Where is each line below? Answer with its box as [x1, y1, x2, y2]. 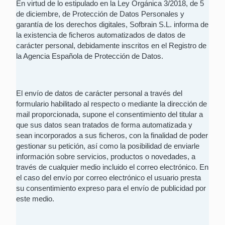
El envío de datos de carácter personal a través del [16, 89, 182, 97]
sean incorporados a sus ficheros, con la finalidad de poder [16, 132, 208, 140]
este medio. [16, 195, 54, 203]
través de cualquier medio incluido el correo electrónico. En [16, 163, 208, 171]
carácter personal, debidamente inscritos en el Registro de [16, 42, 206, 50]
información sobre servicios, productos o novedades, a [16, 153, 195, 161]
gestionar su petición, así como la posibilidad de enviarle [16, 142, 199, 150]
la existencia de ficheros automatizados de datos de [16, 31, 185, 39]
